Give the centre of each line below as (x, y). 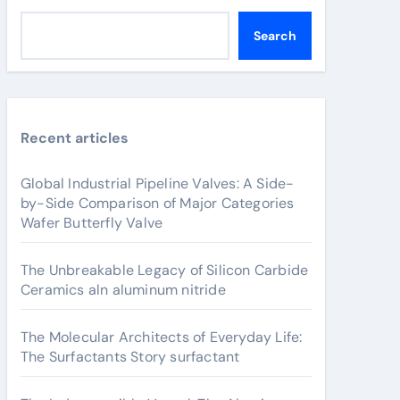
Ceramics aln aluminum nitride (123, 290)
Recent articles (75, 138)
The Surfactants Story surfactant (130, 357)
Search (275, 36)
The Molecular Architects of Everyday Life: (162, 337)
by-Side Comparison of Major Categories (158, 203)
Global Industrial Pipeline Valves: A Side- (158, 183)
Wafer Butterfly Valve (92, 223)
